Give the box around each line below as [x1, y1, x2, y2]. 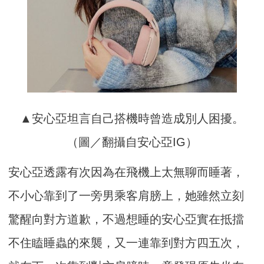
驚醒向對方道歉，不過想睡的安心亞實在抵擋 [8, 212, 245, 226]
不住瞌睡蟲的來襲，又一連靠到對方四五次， [8, 236, 245, 249]
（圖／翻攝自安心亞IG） [67, 135, 197, 148]
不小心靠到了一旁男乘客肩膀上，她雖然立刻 [8, 189, 245, 202]
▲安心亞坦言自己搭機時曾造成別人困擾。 [20, 111, 244, 125]
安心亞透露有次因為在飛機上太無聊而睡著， [8, 165, 245, 179]
